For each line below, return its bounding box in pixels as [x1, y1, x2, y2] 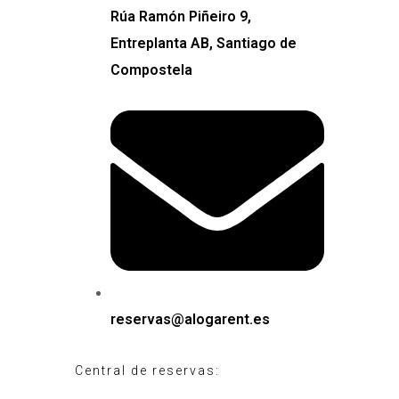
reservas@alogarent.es [110, 311, 270, 328]
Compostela [110, 61, 192, 78]
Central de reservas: [75, 363, 220, 378]
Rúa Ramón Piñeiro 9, [110, 8, 251, 25]
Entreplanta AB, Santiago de [110, 35, 297, 52]
